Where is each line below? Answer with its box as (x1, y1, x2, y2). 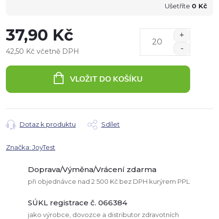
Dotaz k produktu (20, 120, 76, 128)
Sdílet (101, 120, 120, 128)
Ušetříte (165, 1, 192, 10)
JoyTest (32, 143, 55, 151)
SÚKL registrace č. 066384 (28, 197, 127, 207)
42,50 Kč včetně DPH (6, 46, 79, 56)
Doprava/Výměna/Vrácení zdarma (28, 164, 156, 174)
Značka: (6, 143, 32, 151)
